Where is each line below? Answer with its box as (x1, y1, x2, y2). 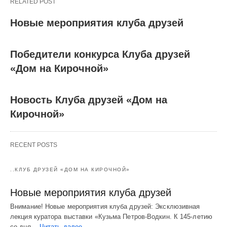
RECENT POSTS (10, 141, 57, 148)
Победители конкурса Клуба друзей (10, 48, 190, 60)
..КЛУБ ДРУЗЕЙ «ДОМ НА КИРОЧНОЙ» (10, 166, 130, 172)
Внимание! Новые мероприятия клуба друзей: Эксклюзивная (10, 202, 200, 210)
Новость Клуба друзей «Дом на (10, 94, 167, 105)
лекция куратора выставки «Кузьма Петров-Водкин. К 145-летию (10, 212, 212, 220)
